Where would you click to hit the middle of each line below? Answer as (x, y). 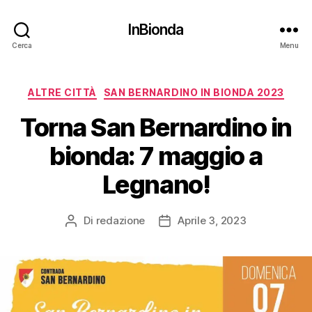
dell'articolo (193, 236)
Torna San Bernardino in (156, 127)
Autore (87, 221)
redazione (120, 220)
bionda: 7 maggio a (156, 156)
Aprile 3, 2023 (212, 220)
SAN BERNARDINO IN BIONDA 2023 (194, 92)
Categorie (183, 89)
